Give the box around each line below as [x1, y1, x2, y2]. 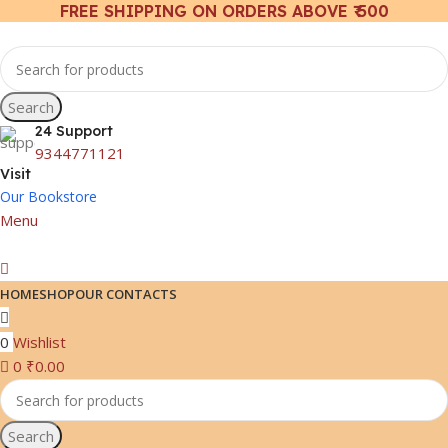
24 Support [35, 122, 113, 140]
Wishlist [13, 332, 66, 352]
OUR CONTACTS [75, 285, 177, 303]
